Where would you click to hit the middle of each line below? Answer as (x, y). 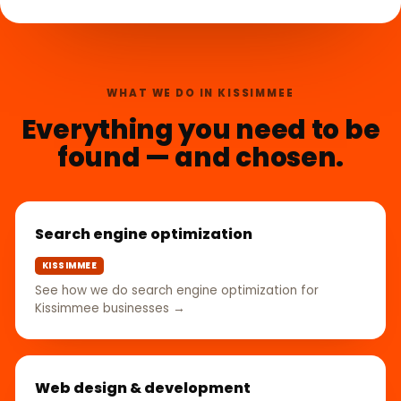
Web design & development (143, 388)
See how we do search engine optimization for (177, 290)
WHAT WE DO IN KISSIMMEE (200, 93)
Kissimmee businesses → (110, 308)
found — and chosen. (200, 157)
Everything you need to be (200, 129)
